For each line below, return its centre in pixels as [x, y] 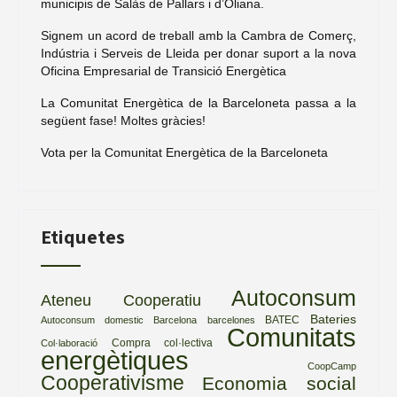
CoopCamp [332, 366]
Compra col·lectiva [162, 343]
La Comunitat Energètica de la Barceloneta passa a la [198, 102]
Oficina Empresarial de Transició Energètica [163, 70]
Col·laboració [69, 343]
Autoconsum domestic [92, 319]
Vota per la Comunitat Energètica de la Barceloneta [184, 152]
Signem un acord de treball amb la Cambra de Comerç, [198, 35]
